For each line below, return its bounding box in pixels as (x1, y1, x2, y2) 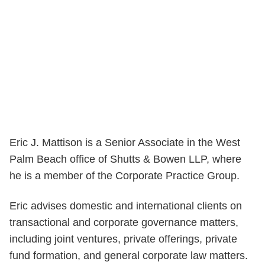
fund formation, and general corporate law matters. (9, 249, 248, 261)
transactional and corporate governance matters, (9, 216, 238, 228)
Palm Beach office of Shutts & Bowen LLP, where (9, 153, 241, 165)
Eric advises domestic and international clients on (9, 199, 242, 212)
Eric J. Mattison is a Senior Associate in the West (9, 137, 240, 148)
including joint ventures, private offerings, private (9, 232, 237, 245)
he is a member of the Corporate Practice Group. (9, 170, 240, 182)
